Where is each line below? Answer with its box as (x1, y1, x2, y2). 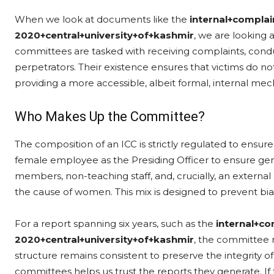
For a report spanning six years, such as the (15, 218, 216, 229)
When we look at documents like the (15, 13, 190, 25)
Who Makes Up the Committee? (15, 109, 205, 124)
